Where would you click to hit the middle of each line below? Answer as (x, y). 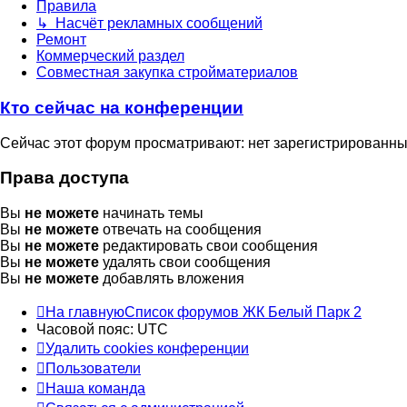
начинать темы (151, 213)
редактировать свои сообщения (208, 246)
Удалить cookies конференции (147, 349)
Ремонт (61, 40)
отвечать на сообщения (180, 230)
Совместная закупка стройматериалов (167, 73)
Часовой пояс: (87, 330)
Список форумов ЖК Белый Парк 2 (243, 313)
